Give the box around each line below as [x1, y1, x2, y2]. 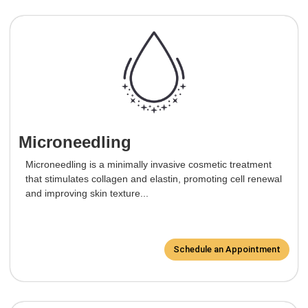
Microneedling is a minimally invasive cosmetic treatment [25, 159, 272, 170]
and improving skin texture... [25, 188, 148, 199]
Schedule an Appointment [173, 244, 280, 255]
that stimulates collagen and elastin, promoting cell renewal [25, 173, 282, 185]
